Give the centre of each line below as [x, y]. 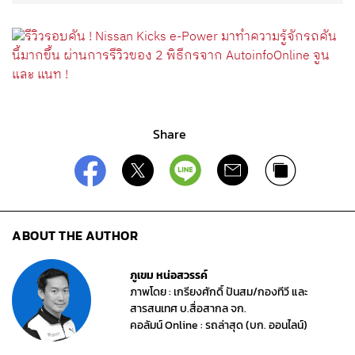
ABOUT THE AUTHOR [75, 235]
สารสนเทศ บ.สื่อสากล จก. [189, 308]
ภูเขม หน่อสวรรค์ [169, 275]
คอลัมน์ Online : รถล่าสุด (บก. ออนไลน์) [219, 325]
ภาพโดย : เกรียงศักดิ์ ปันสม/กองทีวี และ [219, 292]
